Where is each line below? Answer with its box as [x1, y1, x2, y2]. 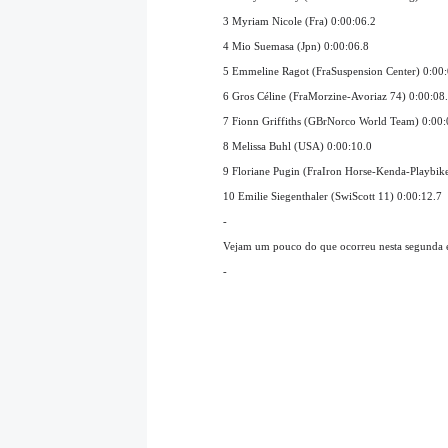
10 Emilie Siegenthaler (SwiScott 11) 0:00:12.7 [223, 189, 442, 202]
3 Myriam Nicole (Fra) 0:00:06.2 [223, 14, 376, 27]
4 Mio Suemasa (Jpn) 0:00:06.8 [223, 39, 369, 52]
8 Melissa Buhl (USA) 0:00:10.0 [223, 139, 372, 152]
